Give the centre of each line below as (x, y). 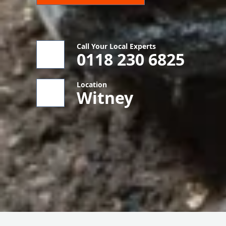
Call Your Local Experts (116, 46)
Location (92, 84)
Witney (105, 98)
